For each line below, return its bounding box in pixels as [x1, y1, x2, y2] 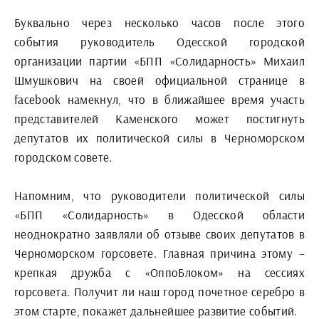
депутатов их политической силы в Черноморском [14, 130, 305, 145]
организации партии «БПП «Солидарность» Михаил [14, 53, 305, 68]
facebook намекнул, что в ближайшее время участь [14, 92, 305, 107]
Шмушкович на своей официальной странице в [14, 73, 305, 88]
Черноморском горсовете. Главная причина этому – [14, 246, 305, 261]
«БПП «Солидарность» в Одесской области [14, 207, 305, 222]
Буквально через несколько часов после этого [14, 15, 305, 30]
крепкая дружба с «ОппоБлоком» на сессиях [14, 265, 305, 280]
